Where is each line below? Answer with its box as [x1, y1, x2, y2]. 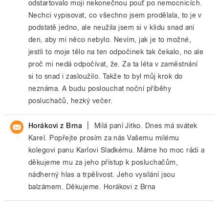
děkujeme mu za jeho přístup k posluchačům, [28, 158, 178, 167]
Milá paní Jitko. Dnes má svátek [94, 121, 197, 130]
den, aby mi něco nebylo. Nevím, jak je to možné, [28, 35, 192, 44]
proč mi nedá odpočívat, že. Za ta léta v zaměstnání [28, 60, 198, 68]
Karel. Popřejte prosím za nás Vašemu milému [28, 133, 179, 142]
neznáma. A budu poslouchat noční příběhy [28, 84, 172, 93]
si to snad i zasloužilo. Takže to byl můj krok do [28, 72, 183, 81]
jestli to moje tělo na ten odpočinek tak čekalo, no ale [28, 47, 204, 56]
